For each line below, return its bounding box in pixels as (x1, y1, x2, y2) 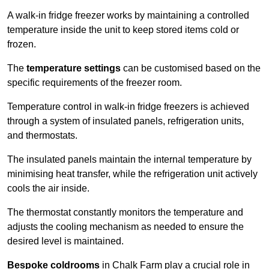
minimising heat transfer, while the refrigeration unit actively (7, 169, 258, 180)
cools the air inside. (7, 183, 92, 194)
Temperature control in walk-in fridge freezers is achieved (7, 101, 249, 112)
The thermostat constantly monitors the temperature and (7, 207, 243, 218)
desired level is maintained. (7, 236, 126, 247)
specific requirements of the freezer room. (7, 77, 182, 88)
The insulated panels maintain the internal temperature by (7, 154, 252, 165)
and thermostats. (7, 130, 80, 141)
